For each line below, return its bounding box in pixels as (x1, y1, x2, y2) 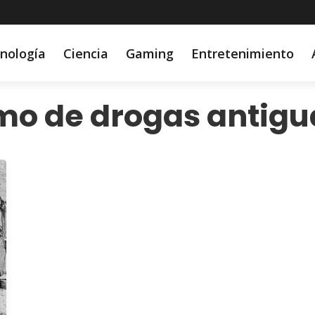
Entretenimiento (191, 44, 294, 62)
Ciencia (63, 44, 108, 62)
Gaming (125, 44, 174, 62)
